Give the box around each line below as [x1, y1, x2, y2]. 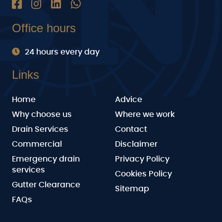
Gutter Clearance [12, 180, 80, 189]
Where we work [115, 110, 175, 118]
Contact [115, 125, 147, 133]
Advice [115, 95, 142, 104]
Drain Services [12, 125, 68, 133]
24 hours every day [25, 48, 100, 56]
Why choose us [12, 110, 72, 118]
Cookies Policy [115, 169, 172, 178]
